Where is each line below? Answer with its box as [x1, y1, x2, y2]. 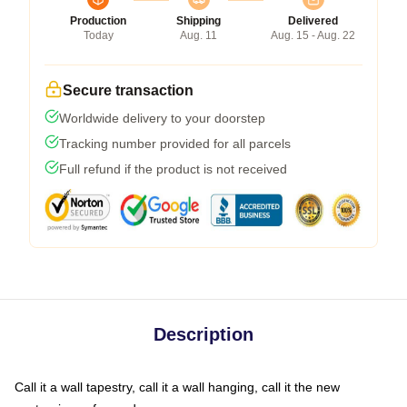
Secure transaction [63, 82, 194, 98]
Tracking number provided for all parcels [59, 135, 291, 151]
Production [70, 14, 126, 27]
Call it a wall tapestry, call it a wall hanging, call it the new [15, 379, 340, 394]
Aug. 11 [180, 28, 217, 42]
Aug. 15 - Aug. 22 [271, 28, 355, 42]
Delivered [288, 14, 338, 27]
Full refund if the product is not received [59, 161, 287, 176]
